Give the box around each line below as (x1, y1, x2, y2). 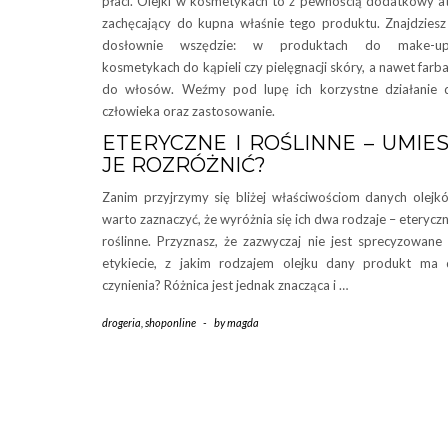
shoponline (145, 316, 196, 329)
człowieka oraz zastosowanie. (102, 103, 275, 119)
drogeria (102, 316, 141, 329)
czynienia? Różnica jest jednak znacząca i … (102, 277, 348, 293)
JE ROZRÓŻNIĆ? (102, 153, 266, 177)
